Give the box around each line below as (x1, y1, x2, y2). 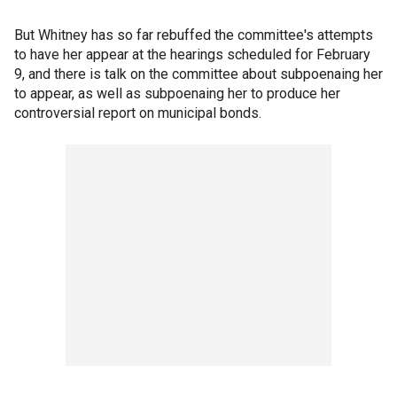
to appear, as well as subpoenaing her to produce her (14, 85, 340, 102)
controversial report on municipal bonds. (14, 105, 261, 121)
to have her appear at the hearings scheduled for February (14, 46, 370, 63)
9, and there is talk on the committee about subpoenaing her (14, 66, 383, 82)
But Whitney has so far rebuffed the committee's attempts (14, 27, 373, 43)
